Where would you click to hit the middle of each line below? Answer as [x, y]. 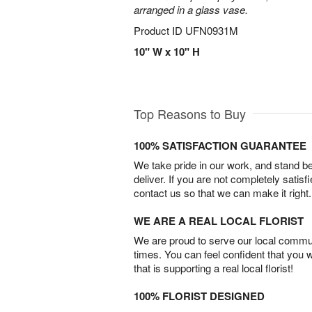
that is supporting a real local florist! [213, 268]
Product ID [159, 30]
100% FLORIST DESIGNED [199, 296]
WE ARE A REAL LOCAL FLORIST [219, 221]
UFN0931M [212, 30]
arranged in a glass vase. [191, 9]
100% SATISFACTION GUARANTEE [220, 146]
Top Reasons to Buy [190, 114]
